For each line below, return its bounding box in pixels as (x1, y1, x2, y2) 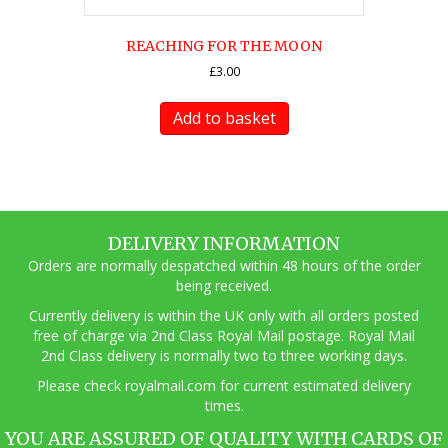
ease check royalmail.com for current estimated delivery (49, 375, 411, 395)
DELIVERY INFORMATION (108, 231, 340, 255)
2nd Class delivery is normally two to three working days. (41, 345, 407, 365)
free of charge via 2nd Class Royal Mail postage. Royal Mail (33, 325, 415, 345)
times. (204, 395, 244, 415)
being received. (176, 275, 272, 295)
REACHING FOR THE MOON (126, 37, 322, 56)
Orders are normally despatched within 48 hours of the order (27, 255, 421, 275)
